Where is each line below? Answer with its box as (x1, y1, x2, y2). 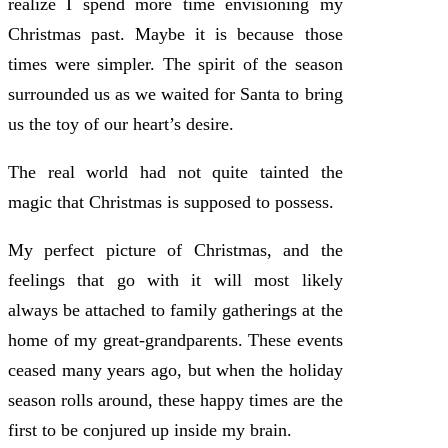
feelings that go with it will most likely (8, 269, 343, 290)
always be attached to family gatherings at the (8, 299, 343, 320)
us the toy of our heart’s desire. (8, 113, 234, 134)
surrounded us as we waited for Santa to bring (8, 83, 343, 104)
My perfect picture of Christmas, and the (8, 239, 343, 260)
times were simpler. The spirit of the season (8, 53, 343, 74)
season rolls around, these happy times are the (8, 389, 343, 410)
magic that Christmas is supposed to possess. (8, 191, 334, 212)
